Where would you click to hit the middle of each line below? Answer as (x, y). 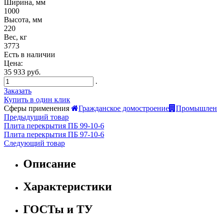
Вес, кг (15, 37)
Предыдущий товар (36, 117)
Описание (50, 163)
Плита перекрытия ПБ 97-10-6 (54, 134)
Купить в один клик (37, 99)
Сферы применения (37, 108)
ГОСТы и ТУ (58, 209)
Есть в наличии (30, 54)
